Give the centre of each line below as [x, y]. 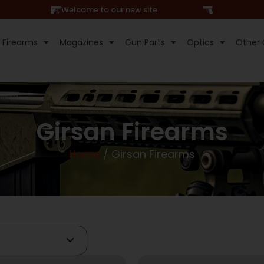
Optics [201, 42]
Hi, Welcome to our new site [104, 9]
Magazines [82, 42]
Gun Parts [145, 42]
